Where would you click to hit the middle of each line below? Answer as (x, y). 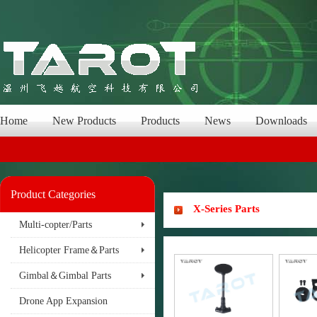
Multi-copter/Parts (56, 225)
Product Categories (53, 194)
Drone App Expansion (63, 301)
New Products (84, 121)
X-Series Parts (226, 209)
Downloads (281, 121)
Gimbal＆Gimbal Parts (65, 276)
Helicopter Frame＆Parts (69, 250)
